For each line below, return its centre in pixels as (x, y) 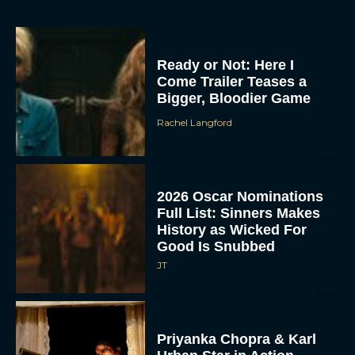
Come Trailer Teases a (232, 81)
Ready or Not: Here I (226, 65)
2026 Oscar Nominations (240, 197)
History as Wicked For (232, 230)
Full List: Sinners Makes (239, 214)
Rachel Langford (195, 122)
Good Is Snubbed (216, 247)
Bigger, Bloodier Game (234, 98)
